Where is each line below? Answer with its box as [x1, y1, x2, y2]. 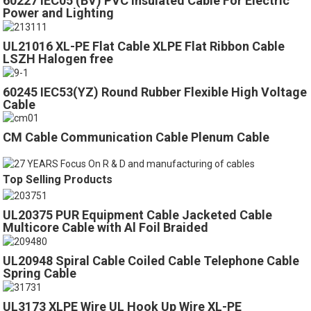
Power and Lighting [3, 5, 115, 20]
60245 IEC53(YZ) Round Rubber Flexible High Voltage [3, 84, 308, 99]
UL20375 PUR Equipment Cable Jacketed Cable [3, 207, 273, 222]
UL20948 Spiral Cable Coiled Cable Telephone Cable [3, 253, 300, 268]
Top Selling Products [3, 173, 113, 187]
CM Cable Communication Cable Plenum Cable [3, 130, 270, 145]
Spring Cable [3, 265, 77, 280]
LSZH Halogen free [3, 51, 114, 66]
